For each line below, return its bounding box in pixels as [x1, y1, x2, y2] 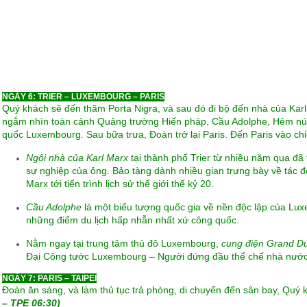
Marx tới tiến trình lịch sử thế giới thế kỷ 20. [25, 178, 214, 189]
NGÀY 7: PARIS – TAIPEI [1, 273, 97, 283]
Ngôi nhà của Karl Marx [25, 152, 128, 163]
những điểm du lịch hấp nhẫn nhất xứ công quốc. [25, 214, 239, 225]
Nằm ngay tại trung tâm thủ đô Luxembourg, [25, 238, 221, 249]
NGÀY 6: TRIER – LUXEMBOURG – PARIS [1, 92, 164, 101]
